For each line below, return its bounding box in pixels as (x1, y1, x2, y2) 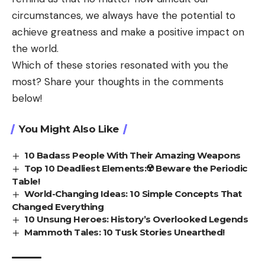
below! (12, 92, 42, 105)
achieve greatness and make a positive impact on (12, 25, 244, 39)
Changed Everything (12, 201, 104, 213)
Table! (12, 176, 40, 188)
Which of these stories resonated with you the (12, 59, 228, 72)
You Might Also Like (19, 123, 119, 135)
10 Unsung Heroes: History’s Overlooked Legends (24, 214, 248, 225)
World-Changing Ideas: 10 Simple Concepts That (24, 188, 242, 200)
